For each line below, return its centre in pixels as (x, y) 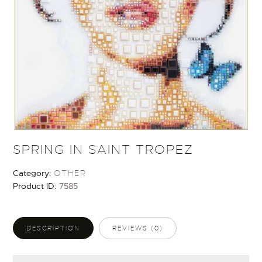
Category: (34, 173)
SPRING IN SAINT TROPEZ (104, 150)
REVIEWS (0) (138, 228)
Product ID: (36, 186)
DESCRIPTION (54, 228)
